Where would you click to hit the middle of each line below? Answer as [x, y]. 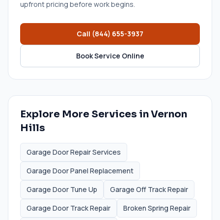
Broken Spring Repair [157, 208]
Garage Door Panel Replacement [80, 170]
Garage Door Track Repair [69, 208]
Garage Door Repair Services [74, 152]
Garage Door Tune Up [62, 189]
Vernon [169, 114]
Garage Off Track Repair [149, 189]
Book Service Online [110, 55]
